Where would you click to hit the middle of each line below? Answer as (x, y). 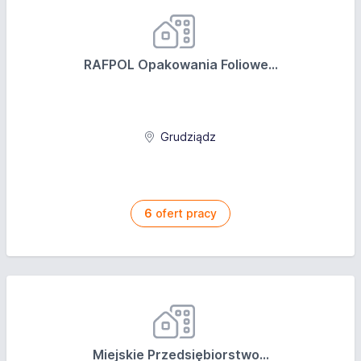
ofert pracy (185, 213)
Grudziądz (186, 137)
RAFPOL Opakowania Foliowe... (180, 64)
